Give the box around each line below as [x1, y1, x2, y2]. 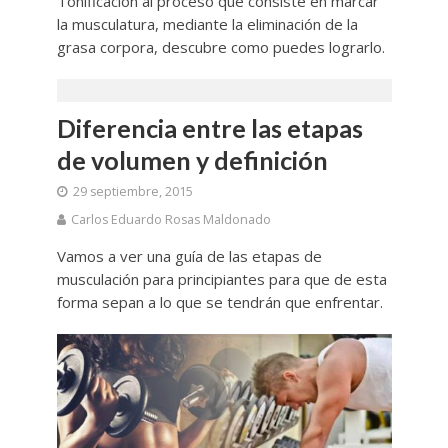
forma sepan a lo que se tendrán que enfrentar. [56, 291, 383, 312]
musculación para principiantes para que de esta [56, 268, 387, 289]
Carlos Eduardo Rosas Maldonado [70, 210, 271, 228]
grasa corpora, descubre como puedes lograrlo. [56, 36, 385, 57]
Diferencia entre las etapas [56, 112, 363, 143]
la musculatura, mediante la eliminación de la [56, 13, 358, 34]
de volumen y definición [56, 144, 328, 175]
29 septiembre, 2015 [72, 182, 193, 200]
